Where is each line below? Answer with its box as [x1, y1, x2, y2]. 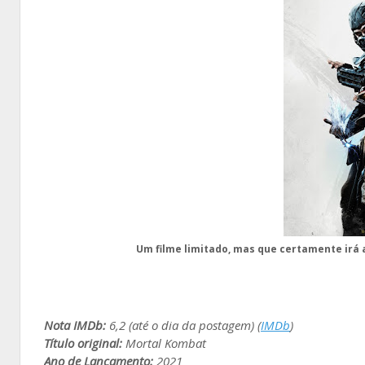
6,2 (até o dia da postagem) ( [106, 316, 261, 333]
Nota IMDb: [44, 316, 106, 333]
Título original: [44, 334, 122, 351]
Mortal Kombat [122, 334, 206, 351]
